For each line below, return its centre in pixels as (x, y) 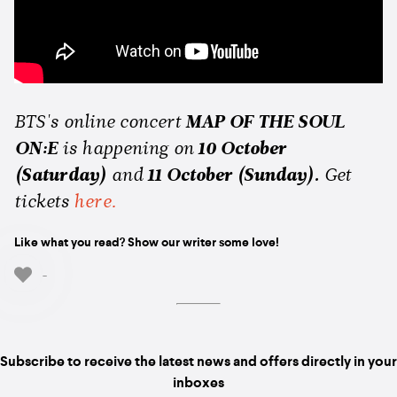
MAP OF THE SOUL (265, 123)
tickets (44, 202)
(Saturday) (62, 176)
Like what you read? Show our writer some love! (147, 242)
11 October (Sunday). (233, 176)
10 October (242, 149)
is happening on (130, 149)
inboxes (198, 383)
